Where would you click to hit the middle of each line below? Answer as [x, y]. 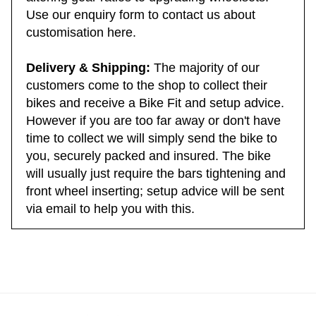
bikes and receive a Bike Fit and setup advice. [155, 112]
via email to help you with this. [110, 218]
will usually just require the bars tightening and [156, 183]
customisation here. [81, 42]
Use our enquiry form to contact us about [141, 24]
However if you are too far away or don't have [153, 130]
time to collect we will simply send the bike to [152, 147]
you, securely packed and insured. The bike [148, 165]
